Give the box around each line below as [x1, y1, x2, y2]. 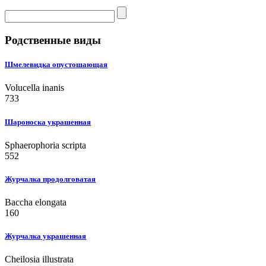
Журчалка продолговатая [5, 174, 96, 183]
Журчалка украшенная [5, 232, 86, 241]
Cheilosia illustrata [5, 254, 74, 265]
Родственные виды [5, 34, 101, 47]
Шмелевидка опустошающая [5, 60, 107, 69]
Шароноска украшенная [5, 117, 91, 126]
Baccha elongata [5, 197, 66, 208]
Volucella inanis [5, 83, 64, 93]
